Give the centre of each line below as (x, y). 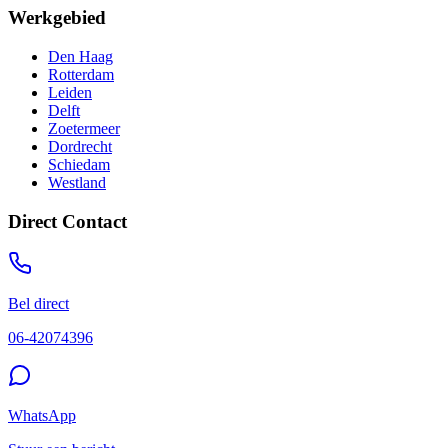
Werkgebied (57, 18)
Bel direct (38, 304)
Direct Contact (67, 221)
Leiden (70, 92)
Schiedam (79, 164)
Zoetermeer (84, 128)
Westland (77, 182)
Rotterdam (81, 74)
